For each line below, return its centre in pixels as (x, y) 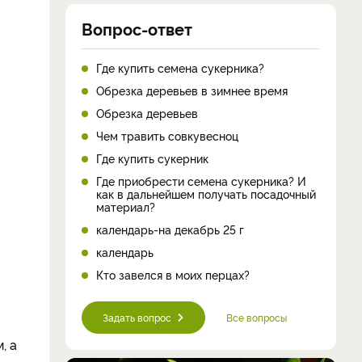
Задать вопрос (137, 317)
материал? (126, 206)
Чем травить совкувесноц (167, 135)
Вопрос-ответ (137, 28)
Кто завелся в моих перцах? (173, 274)
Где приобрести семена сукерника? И (201, 180)
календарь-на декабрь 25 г (170, 229)
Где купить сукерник (152, 158)
